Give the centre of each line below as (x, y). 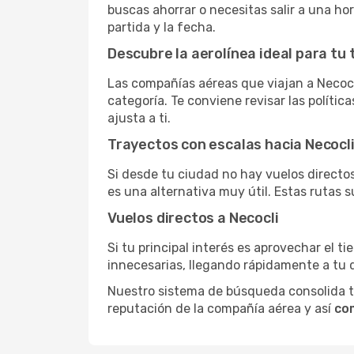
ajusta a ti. (139, 118)
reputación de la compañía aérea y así (221, 309)
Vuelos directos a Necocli (193, 218)
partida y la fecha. (162, 27)
